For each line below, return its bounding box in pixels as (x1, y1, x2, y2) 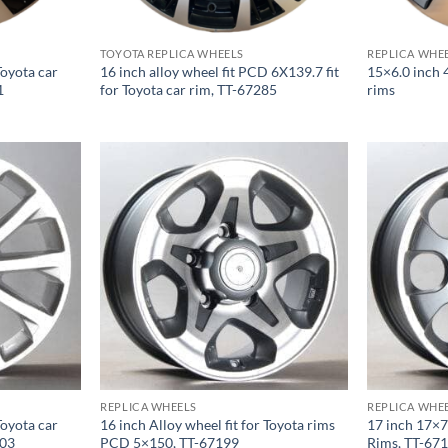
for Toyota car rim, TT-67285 (100, 81, 278, 99)
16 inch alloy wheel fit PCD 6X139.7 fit (100, 63, 340, 81)
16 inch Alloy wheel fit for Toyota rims (100, 415, 336, 433)
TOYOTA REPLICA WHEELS (100, 47, 244, 61)
